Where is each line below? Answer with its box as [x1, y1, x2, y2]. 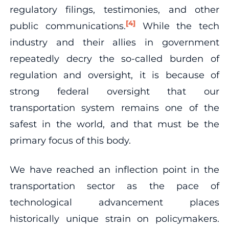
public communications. [9, 20, 126, 32]
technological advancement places [9, 196, 220, 208]
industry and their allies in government [9, 36, 220, 48]
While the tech [135, 20, 220, 32]
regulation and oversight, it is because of [9, 69, 220, 81]
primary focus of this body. [9, 134, 131, 146]
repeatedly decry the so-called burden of [9, 53, 220, 64]
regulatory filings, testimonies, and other [9, 4, 220, 15]
